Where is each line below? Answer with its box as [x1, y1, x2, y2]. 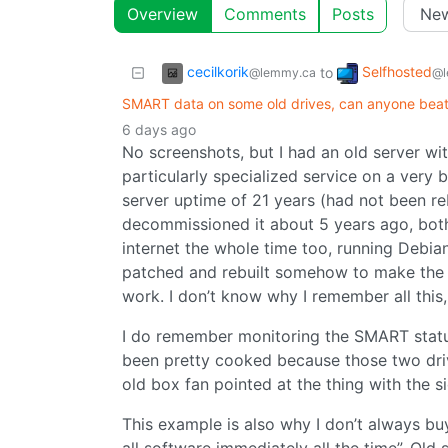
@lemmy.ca [249, 65, 316, 81]
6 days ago [122, 121, 196, 139]
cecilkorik [187, 63, 249, 81]
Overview [127, 4, 198, 25]
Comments [224, 4, 306, 25]
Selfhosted [362, 63, 432, 81]
